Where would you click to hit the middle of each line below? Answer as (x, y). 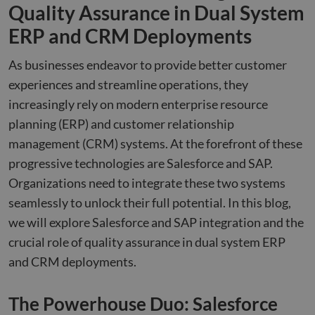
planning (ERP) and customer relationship (121, 124)
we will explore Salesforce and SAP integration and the (156, 222)
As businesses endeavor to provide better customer (148, 65)
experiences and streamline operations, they (128, 84)
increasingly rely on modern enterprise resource (138, 104)
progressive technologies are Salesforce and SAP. (141, 163)
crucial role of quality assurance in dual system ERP (147, 242)
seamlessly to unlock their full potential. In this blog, (150, 202)
